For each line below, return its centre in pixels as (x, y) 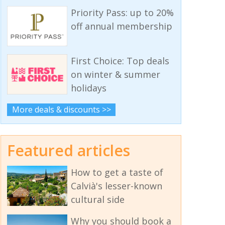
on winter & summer (115, 75)
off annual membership (121, 26)
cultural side (97, 199)
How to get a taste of (117, 172)
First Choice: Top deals (120, 61)
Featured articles (69, 150)
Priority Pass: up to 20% (122, 13)
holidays (88, 88)
